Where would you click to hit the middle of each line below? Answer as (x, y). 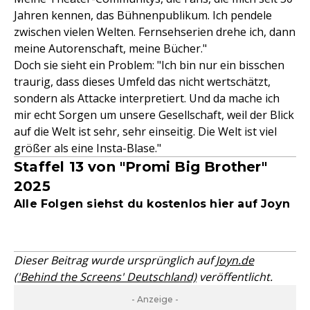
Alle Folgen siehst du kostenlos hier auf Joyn (152, 204)
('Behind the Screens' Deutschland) (105, 277)
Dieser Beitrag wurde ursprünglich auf (115, 261)
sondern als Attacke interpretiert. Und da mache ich (147, 99)
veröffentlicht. (235, 277)
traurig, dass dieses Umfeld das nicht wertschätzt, (142, 82)
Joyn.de (235, 261)
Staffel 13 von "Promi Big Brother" (140, 167)
